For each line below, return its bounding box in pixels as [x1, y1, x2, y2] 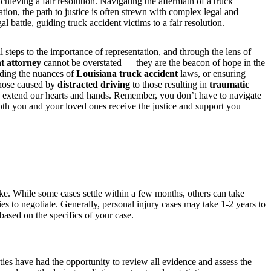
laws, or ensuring [178, 68, 246, 79]
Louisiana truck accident [76, 68, 178, 79]
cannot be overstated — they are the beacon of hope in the [41, 57, 265, 68]
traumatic [209, 79, 249, 90]
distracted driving [57, 79, 130, 90]
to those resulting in [130, 79, 209, 90]
